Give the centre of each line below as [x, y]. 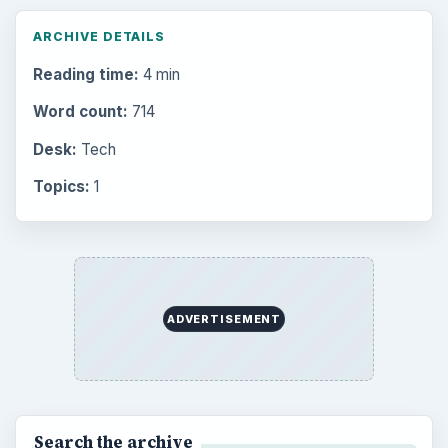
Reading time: [85, 75]
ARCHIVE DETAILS [99, 36]
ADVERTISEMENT [224, 318]
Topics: [61, 186]
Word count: [80, 112]
